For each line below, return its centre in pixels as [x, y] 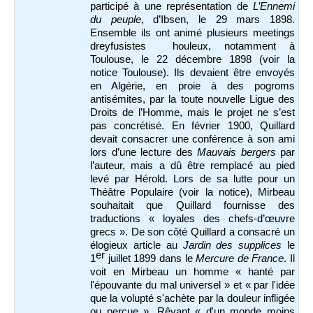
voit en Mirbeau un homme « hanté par [192, 272]
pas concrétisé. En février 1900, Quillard [192, 126]
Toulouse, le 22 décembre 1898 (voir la [192, 60]
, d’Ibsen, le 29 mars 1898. [218, 20]
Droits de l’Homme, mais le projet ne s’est [192, 113]
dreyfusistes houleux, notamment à [192, 46]
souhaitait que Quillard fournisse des [192, 206]
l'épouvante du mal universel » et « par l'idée [192, 285]
